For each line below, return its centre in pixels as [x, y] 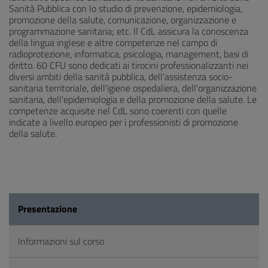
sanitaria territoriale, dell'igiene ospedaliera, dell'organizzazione [133, 88]
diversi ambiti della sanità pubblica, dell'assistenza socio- [121, 77]
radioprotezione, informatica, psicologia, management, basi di [129, 54]
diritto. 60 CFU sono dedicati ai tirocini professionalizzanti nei [129, 65]
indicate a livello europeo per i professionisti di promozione [124, 122]
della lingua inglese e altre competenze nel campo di [113, 42]
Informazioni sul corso [61, 241]
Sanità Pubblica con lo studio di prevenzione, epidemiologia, [126, 8]
